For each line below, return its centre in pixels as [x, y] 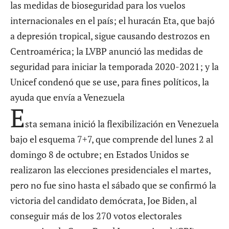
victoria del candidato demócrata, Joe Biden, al [104, 201]
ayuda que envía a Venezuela [67, 97]
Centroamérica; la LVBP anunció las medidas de [107, 51]
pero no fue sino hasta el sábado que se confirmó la [113, 185]
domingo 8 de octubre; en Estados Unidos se [100, 155]
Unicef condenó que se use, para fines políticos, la [110, 82]
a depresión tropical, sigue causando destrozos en [110, 36]
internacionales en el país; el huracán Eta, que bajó [112, 21]
